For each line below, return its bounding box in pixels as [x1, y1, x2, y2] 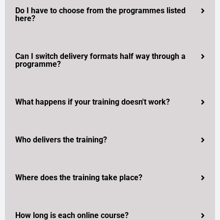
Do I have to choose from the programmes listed [15, 6, 186, 16]
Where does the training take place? [15, 173, 142, 183]
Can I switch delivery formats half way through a [15, 52, 186, 61]
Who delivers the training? [15, 135, 107, 145]
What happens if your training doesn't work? [15, 97, 170, 107]
